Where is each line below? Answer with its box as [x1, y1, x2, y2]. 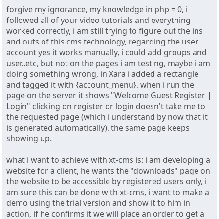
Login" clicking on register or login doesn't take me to [6, 101, 205, 112]
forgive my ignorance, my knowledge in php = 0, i [6, 4, 188, 15]
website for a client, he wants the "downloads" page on [6, 165, 210, 176]
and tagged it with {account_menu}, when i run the [6, 79, 194, 90]
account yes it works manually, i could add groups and [6, 47, 207, 58]
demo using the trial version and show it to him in [6, 197, 190, 209]
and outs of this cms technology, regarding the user [6, 36, 198, 47]
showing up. [6, 133, 52, 144]
